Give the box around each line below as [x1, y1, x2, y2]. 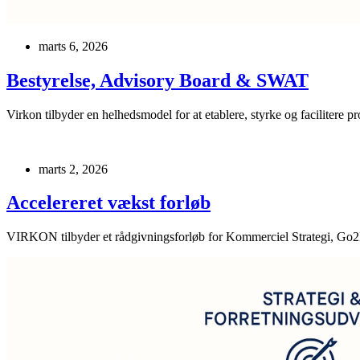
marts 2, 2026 [39, 162, 108, 176]
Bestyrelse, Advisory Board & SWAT [6, 69, 309, 91]
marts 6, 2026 [39, 39, 108, 53]
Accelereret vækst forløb [6, 192, 211, 214]
